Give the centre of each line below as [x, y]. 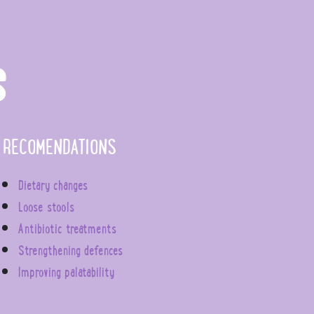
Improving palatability [67, 272]
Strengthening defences [71, 250]
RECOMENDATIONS [60, 146]
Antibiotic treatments [68, 228]
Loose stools [47, 207]
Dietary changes [53, 185]
